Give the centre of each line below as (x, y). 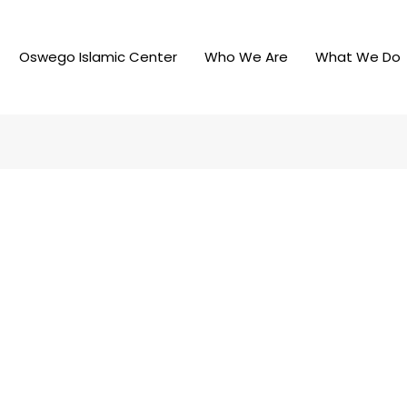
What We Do (358, 57)
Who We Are (246, 57)
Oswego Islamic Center (98, 57)
